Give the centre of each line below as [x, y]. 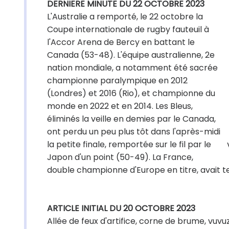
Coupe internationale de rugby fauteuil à [128, 29]
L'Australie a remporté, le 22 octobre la [125, 17]
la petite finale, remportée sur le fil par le [129, 144]
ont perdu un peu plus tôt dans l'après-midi [134, 132]
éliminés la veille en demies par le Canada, [131, 119]
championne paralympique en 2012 [117, 81]
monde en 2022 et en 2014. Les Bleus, [120, 106]
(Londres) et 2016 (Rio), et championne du [131, 93]
